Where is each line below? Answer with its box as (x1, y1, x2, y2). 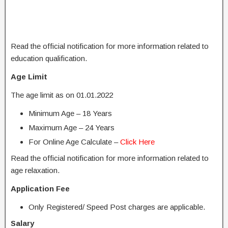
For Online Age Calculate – (28, 137, 120, 146)
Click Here (120, 137, 155, 146)
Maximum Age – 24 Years (28, 123, 115, 132)
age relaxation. (11, 166, 60, 175)
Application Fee (11, 184, 70, 193)
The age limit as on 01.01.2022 (11, 91, 113, 99)
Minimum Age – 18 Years (28, 109, 112, 118)
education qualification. (11, 54, 87, 63)
